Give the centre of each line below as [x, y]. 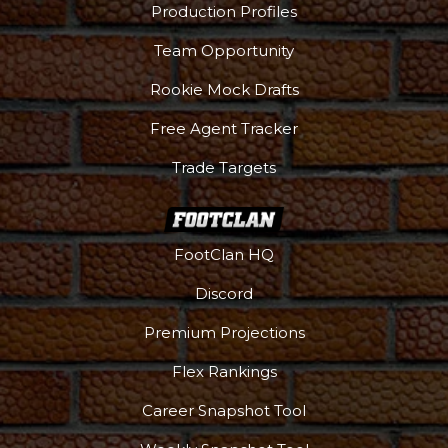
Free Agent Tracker [224, 128]
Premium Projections [224, 332]
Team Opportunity [224, 50]
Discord [224, 293]
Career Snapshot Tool [224, 410]
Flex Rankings [224, 371]
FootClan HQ [224, 254]
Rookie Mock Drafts [224, 89]
